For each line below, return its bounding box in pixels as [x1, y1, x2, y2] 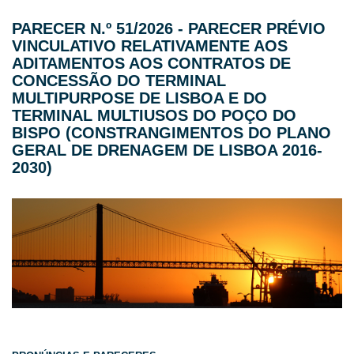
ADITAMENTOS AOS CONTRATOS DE [12, 54, 291, 72]
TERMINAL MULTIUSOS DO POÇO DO [12, 106, 296, 124]
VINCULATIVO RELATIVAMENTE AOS [12, 36, 288, 55]
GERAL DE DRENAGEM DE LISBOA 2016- [12, 141, 322, 159]
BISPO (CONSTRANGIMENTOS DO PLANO [12, 123, 331, 141]
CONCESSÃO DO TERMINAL [12, 71, 226, 89]
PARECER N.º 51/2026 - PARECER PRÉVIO [12, 19, 326, 37]
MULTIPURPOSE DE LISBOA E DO [12, 88, 267, 107]
